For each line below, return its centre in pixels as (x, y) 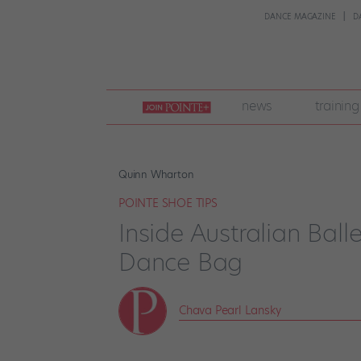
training (337, 106)
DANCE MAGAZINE (300, 17)
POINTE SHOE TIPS (168, 203)
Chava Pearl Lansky (230, 310)
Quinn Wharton (156, 174)
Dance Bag (181, 262)
